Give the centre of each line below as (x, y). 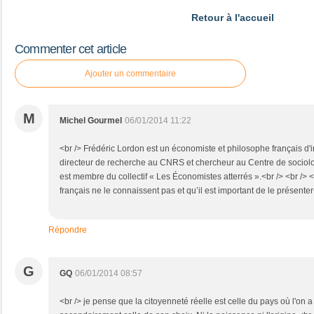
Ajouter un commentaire (130, 74)
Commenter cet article (71, 49)
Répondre (68, 230)
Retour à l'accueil (233, 18)
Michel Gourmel (91, 121)
